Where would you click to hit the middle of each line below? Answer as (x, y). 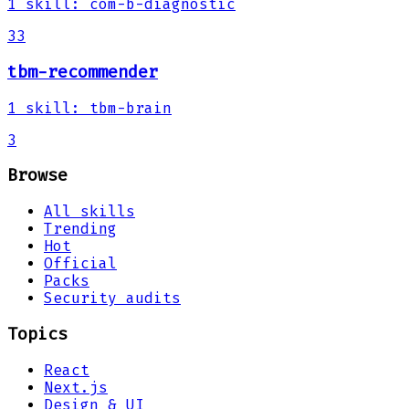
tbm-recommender (83, 73)
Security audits (112, 299)
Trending (80, 229)
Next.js (76, 387)
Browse (37, 176)
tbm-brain (131, 108)
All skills (89, 212)
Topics (37, 334)
